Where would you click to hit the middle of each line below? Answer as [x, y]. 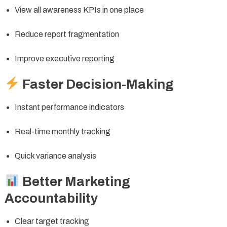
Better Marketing [75, 181]
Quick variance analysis [55, 156]
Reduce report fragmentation [67, 34]
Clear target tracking [52, 221]
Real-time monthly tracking [62, 131]
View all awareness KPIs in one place [79, 10]
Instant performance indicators [69, 107]
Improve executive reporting [64, 58]
